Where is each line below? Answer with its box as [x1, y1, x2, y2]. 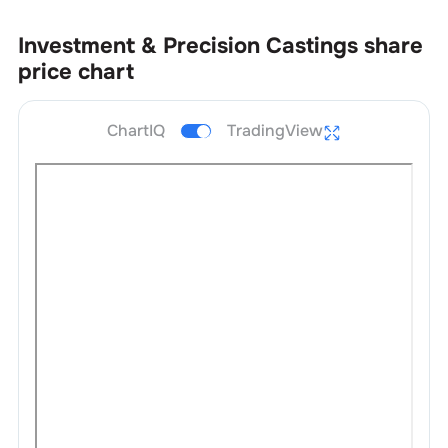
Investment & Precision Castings [17, 32, 358, 60]
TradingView [227, 119, 323, 141]
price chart [17, 58, 134, 86]
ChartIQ [107, 119, 165, 141]
